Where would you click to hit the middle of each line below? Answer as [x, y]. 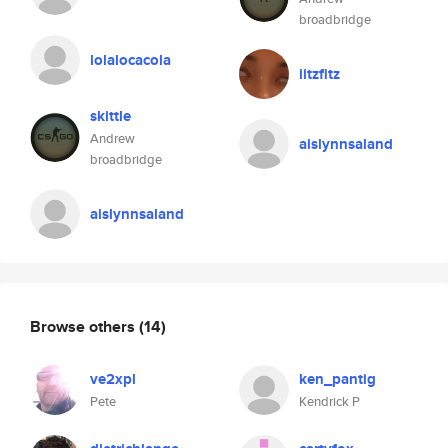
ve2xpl [113, 379]
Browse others [84, 326]
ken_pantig [337, 379]
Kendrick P [329, 401]
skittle [110, 116]
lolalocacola [130, 60]
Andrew [112, 138]
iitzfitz [319, 74]
